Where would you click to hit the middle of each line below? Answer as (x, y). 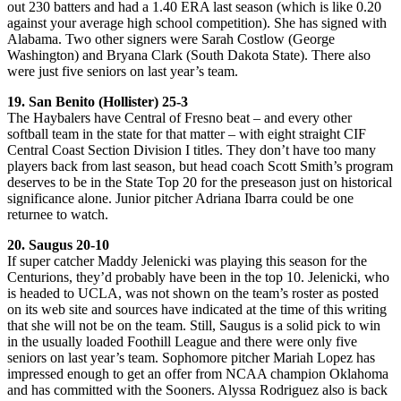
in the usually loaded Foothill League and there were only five (182, 341)
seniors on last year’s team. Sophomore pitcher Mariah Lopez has (191, 357)
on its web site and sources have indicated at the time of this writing (197, 309)
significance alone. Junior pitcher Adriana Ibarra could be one (180, 198)
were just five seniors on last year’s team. (123, 71)
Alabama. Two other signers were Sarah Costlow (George (171, 38)
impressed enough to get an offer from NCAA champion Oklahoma (198, 373)
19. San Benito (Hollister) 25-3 (98, 101)
